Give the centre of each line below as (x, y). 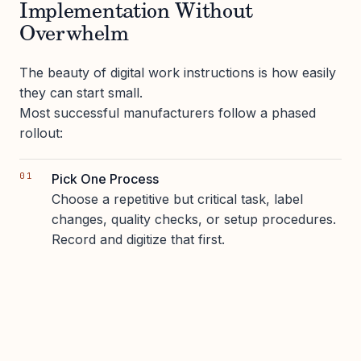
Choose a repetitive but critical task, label (177, 199)
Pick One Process (105, 178)
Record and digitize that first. (138, 239)
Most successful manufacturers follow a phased (168, 112)
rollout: (41, 133)
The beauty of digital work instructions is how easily (178, 72)
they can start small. (81, 92)
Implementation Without (137, 12)
